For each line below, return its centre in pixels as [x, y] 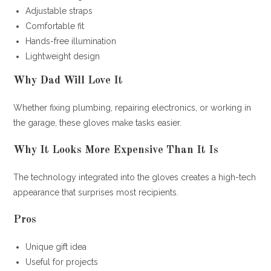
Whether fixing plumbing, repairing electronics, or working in [132, 107]
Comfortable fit [55, 26]
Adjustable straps [59, 11]
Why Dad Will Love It [68, 80]
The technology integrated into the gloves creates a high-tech [135, 177]
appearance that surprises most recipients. [96, 192]
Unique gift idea [56, 247]
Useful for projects [62, 262]
